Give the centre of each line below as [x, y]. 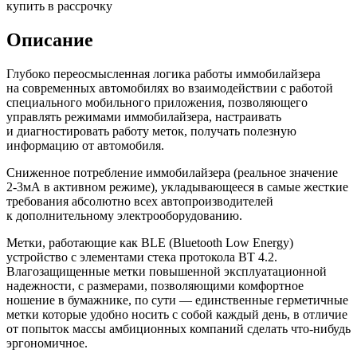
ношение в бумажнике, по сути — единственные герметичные [177, 300]
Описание [50, 39]
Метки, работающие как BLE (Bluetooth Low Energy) [150, 242]
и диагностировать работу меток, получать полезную [151, 131]
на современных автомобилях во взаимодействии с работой [170, 88]
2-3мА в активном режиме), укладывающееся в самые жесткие [177, 186]
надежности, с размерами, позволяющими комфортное [155, 285]
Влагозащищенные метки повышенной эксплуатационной [167, 271]
